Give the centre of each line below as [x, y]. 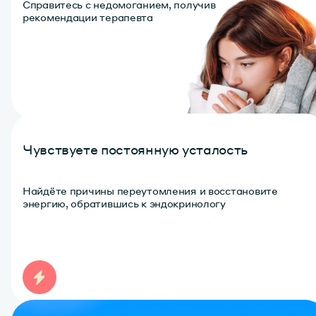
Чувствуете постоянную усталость [135, 149]
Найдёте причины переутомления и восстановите [150, 190]
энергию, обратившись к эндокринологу [124, 203]
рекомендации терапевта [88, 17]
